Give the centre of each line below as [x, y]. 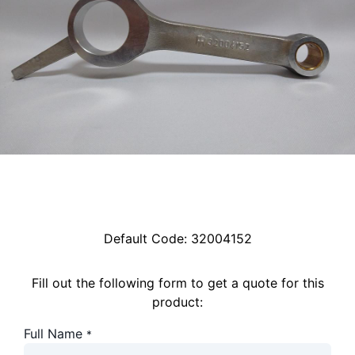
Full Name [53, 334]
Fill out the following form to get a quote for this [177, 283]
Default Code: [147, 239]
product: [177, 302]
